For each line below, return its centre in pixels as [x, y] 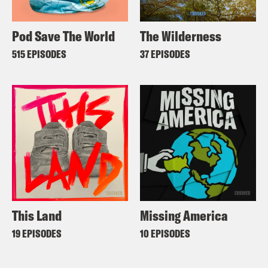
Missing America [184, 215]
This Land [37, 215]
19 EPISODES [37, 233]
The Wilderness [181, 36]
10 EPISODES [165, 233]
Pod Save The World [63, 36]
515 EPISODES [39, 54]
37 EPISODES [165, 54]
